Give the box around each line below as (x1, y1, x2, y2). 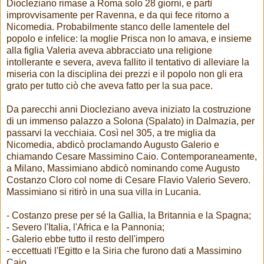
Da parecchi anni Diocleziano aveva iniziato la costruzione (6, 104, 251, 115)
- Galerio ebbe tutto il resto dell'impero (6, 234, 164, 245)
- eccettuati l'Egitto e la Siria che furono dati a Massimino (6, 246, 242, 256)
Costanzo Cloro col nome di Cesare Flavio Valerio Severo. (6, 175, 250, 186)
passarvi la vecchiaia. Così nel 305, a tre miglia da (6, 128, 216, 138)
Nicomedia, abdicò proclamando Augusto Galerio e (6, 140, 219, 150)
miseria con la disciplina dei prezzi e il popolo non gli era (6, 69, 243, 80)
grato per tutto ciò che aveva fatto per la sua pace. (6, 81, 213, 91)
